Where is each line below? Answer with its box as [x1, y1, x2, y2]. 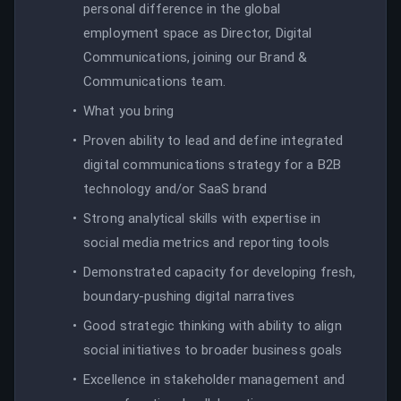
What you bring [83, 102, 175, 119]
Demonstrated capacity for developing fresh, [83, 263, 356, 280]
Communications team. [83, 73, 226, 90]
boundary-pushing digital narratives [83, 287, 295, 304]
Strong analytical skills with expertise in [83, 209, 321, 226]
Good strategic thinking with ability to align [83, 317, 342, 334]
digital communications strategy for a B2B [83, 156, 342, 173]
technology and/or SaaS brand [83, 180, 268, 197]
